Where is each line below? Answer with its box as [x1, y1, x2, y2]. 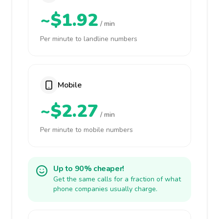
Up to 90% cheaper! [53, 163, 124, 174]
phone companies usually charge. [53, 184, 157, 194]
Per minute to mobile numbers [40, 125, 133, 134]
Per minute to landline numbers [40, 34, 137, 44]
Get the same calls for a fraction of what [53, 175, 181, 184]
